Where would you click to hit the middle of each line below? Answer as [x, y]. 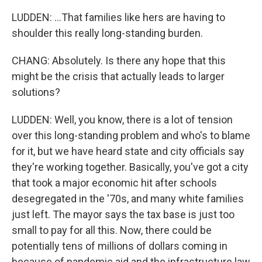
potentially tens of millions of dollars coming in [120, 246]
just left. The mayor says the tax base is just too [123, 214]
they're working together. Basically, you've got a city [130, 167]
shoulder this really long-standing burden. [107, 33]
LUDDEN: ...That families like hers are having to [118, 17]
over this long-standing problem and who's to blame [131, 135]
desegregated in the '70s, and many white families [128, 199]
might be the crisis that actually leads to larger [118, 76]
